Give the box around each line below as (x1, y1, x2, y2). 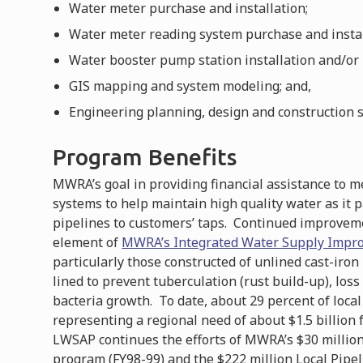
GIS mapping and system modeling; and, (69, 76, 312, 95)
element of (53, 233, 122, 251)
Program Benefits (53, 143, 237, 169)
